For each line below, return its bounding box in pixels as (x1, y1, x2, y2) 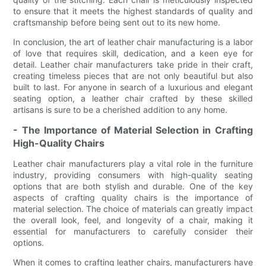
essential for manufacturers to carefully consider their (13, 226, 253, 237)
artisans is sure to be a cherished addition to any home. (13, 104, 228, 115)
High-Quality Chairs (13, 137, 105, 150)
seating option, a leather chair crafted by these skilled (13, 93, 253, 104)
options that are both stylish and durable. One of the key (13, 181, 253, 192)
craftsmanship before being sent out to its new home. (13, 17, 221, 28)
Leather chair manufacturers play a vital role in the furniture (13, 159, 253, 169)
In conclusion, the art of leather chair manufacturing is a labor (13, 37, 253, 47)
